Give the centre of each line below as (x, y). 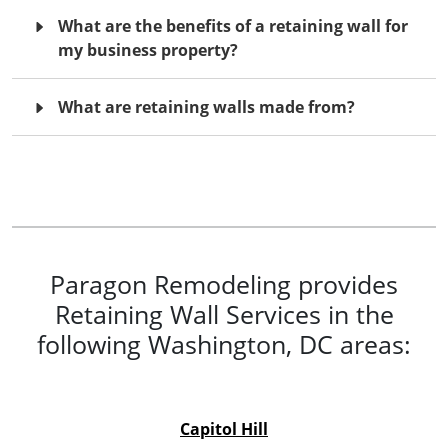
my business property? (148, 49)
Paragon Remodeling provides (224, 283)
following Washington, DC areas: (224, 343)
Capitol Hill (224, 428)
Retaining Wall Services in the (224, 313)
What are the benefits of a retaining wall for (233, 25)
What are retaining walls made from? (206, 106)
